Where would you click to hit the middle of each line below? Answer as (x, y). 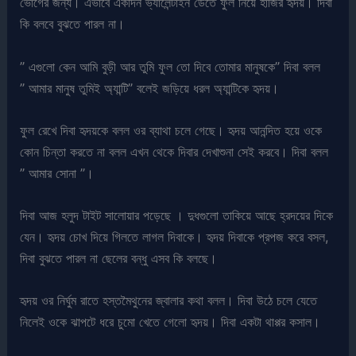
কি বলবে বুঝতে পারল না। (73, 24)
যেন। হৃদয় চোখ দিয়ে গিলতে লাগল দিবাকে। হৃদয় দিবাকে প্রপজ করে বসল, (175, 237)
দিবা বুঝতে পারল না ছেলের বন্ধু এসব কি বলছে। (119, 259)
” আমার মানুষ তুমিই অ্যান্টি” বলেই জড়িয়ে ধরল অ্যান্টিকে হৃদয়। (150, 88)
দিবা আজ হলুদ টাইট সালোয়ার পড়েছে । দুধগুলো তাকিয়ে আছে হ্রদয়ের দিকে (177, 216)
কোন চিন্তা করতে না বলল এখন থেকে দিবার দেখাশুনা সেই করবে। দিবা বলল (174, 151)
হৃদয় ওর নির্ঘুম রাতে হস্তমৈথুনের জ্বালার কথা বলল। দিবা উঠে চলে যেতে (169, 301)
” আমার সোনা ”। (57, 173)
